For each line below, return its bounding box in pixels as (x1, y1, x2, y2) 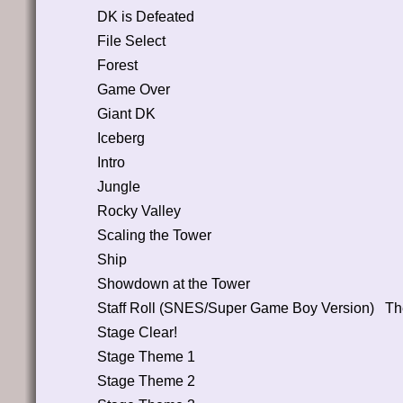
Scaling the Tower (96, 227, 211, 243)
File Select (96, 32, 166, 49)
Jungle (96, 178, 140, 194)
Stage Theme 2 (96, 372, 195, 389)
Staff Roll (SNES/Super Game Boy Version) (96, 300, 374, 316)
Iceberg (96, 130, 145, 146)
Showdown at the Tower (96, 275, 250, 291)
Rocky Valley (96, 202, 181, 219)
